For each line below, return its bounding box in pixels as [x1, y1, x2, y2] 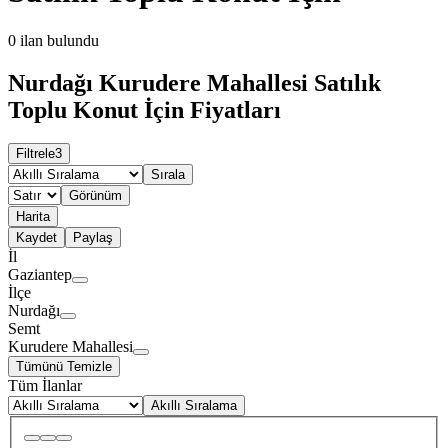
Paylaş [73, 230, 113, 246]
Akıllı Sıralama [151, 398, 237, 414]
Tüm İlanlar [8, 377, 82, 395]
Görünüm [69, 188, 122, 204]
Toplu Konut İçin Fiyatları [8, 96, 281, 123]
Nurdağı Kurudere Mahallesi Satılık [8, 69, 381, 96]
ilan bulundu [20, 31, 99, 49]
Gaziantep [8, 266, 72, 284]
